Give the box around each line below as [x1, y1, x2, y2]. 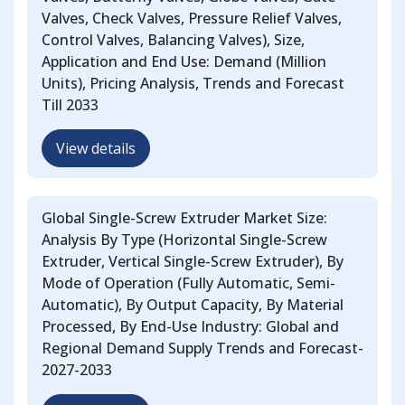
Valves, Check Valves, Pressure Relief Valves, [42, 8, 342, 29]
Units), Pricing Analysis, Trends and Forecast [42, 73, 344, 94]
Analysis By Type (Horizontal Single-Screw [42, 230, 327, 250]
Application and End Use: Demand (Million [42, 52, 326, 72]
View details [56, 138, 136, 159]
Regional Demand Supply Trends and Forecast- [42, 338, 363, 359]
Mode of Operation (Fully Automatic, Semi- [42, 273, 335, 294]
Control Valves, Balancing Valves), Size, [42, 30, 305, 51]
